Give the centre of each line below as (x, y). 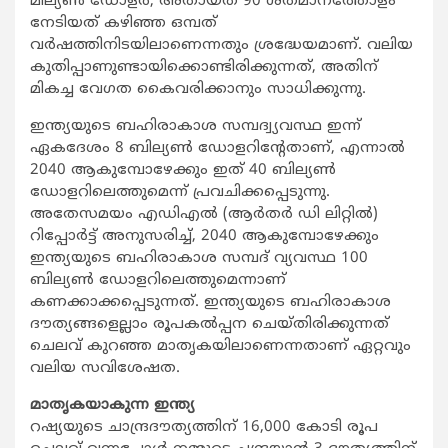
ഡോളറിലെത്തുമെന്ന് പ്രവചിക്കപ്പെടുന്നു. (180, 193)
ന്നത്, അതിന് (327, 68)
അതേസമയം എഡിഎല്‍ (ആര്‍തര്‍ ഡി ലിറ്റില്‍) (204, 215)
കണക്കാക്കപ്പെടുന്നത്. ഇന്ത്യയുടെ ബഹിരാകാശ (210, 303)
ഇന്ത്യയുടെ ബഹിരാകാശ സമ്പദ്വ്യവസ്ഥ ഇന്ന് (195, 127)
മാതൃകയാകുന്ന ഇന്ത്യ (112, 406)
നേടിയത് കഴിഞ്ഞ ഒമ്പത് (123, 24)
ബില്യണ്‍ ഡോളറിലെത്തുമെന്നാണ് (158, 281)
